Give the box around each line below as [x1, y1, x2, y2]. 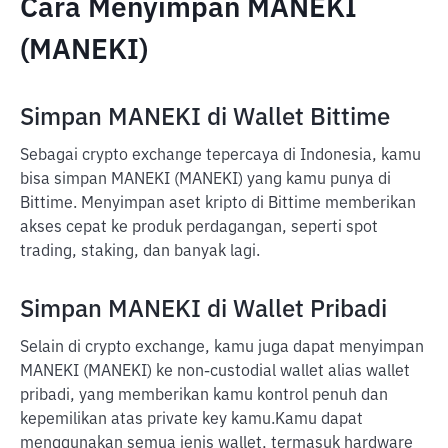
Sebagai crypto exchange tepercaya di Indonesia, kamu [20, 148, 421, 164]
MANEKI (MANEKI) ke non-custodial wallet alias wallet [20, 364, 410, 380]
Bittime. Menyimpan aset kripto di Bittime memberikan [20, 196, 416, 212]
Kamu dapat [275, 412, 363, 428]
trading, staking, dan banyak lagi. [20, 244, 260, 260]
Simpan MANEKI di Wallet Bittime [20, 106, 390, 130]
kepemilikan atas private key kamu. [20, 412, 275, 428]
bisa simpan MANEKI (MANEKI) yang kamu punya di [20, 172, 391, 188]
